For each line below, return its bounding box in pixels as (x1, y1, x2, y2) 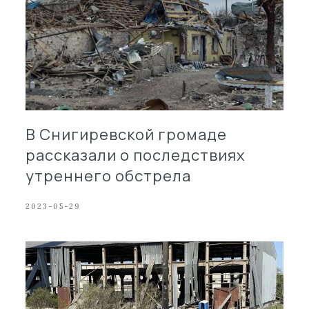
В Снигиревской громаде (26, 123, 228, 145)
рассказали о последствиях (26, 144, 246, 166)
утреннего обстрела (26, 165, 192, 186)
